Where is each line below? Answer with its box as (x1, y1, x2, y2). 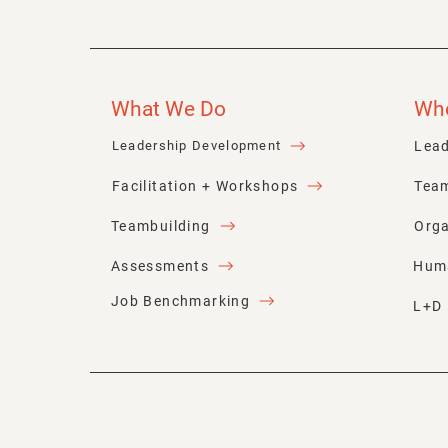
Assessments (110, 257, 210, 274)
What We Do (110, 97, 226, 122)
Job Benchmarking (110, 292, 251, 309)
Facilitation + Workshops (111, 177, 299, 194)
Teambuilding (110, 217, 211, 234)
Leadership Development (111, 138, 282, 154)
